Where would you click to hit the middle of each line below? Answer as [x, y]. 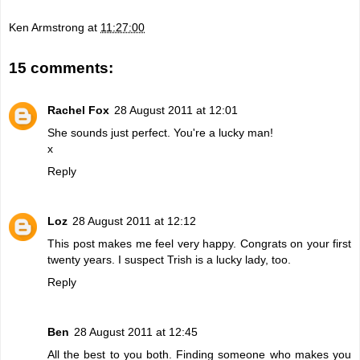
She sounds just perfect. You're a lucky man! [160, 132]
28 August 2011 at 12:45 [136, 331]
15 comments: [61, 68]
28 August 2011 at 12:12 [134, 221]
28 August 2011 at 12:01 [176, 110]
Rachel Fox [78, 110]
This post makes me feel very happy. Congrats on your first [199, 243]
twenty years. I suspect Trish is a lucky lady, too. [169, 259]
